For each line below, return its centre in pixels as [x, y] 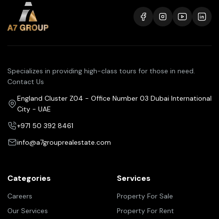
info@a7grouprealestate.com [64, 142]
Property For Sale [145, 196]
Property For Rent [145, 210]
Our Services [28, 210]
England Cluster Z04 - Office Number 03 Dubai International [114, 98]
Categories [29, 178]
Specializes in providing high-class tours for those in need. [101, 71]
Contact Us [26, 81]
